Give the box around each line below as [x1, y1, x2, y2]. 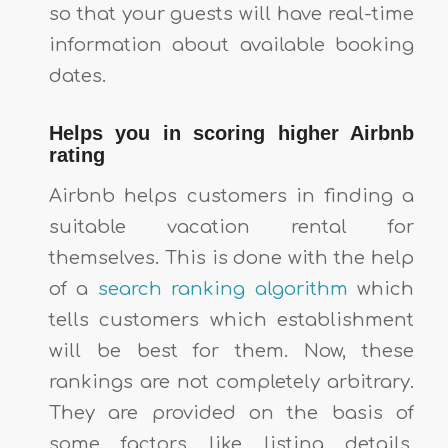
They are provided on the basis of [48, 403, 415, 424]
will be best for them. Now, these [48, 341, 415, 362]
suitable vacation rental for [48, 217, 415, 238]
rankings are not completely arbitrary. [48, 372, 415, 393]
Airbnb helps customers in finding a [48, 186, 415, 207]
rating [48, 143, 105, 166]
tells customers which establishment [48, 310, 415, 331]
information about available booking [48, 34, 415, 55]
